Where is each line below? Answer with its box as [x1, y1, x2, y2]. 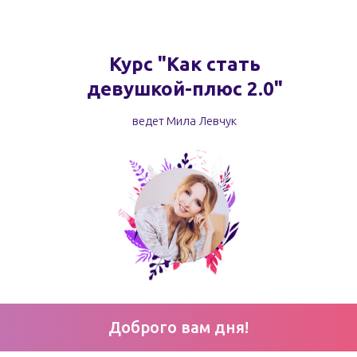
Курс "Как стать [108, 53, 261, 75]
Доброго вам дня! [108, 318, 249, 336]
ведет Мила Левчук [132, 114, 237, 127]
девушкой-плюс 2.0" [86, 78, 283, 100]
